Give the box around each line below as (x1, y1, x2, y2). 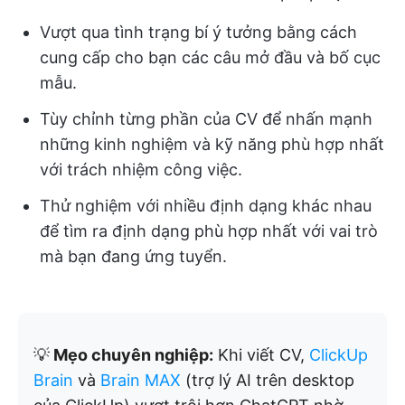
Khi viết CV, (213, 345, 309, 364)
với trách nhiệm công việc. (40, 160, 242, 179)
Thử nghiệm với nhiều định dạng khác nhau (40, 196, 372, 215)
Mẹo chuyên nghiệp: (50, 345, 213, 364)
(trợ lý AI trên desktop (181, 371, 354, 390)
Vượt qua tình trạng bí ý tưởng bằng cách (40, 23, 357, 42)
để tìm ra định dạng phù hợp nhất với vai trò (40, 221, 378, 240)
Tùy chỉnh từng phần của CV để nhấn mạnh (40, 109, 372, 128)
